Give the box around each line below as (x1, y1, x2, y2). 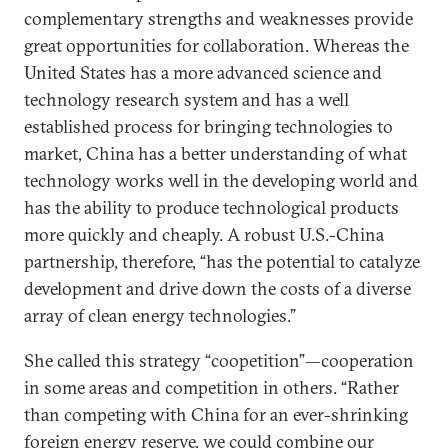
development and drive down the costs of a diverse (24, 276, 411, 300)
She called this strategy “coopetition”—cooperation (24, 348, 414, 372)
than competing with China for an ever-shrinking (24, 402, 408, 426)
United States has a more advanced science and (24, 60, 382, 84)
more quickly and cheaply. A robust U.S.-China (24, 222, 384, 246)
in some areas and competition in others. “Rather (24, 375, 399, 399)
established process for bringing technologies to (24, 114, 393, 138)
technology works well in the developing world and (24, 168, 418, 192)
